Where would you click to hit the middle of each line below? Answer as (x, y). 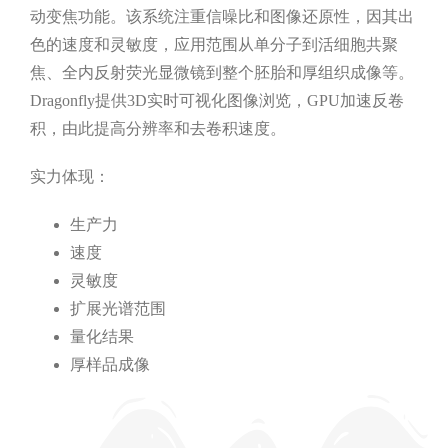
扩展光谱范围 (117, 308)
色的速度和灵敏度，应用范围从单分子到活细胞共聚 (213, 44)
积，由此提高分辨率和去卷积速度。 (157, 128)
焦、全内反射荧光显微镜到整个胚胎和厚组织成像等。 (221, 72)
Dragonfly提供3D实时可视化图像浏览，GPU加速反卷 (216, 100)
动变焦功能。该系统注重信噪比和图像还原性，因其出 (221, 16)
